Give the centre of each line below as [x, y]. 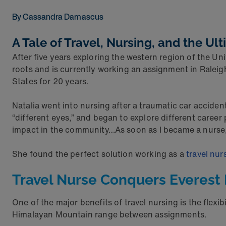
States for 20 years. [51, 81]
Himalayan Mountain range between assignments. [110, 214]
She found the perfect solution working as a [99, 154]
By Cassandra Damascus [58, 17]
